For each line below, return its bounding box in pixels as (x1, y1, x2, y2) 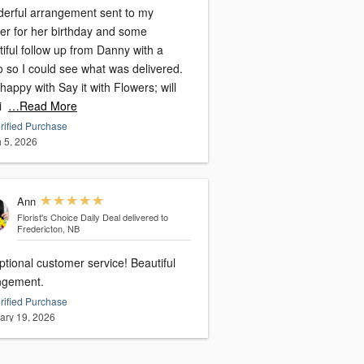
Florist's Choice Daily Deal (16, 210, 120, 224)
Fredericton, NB (16, 222, 80, 236)
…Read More (8, 97, 77, 115)
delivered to (122, 210, 168, 224)
